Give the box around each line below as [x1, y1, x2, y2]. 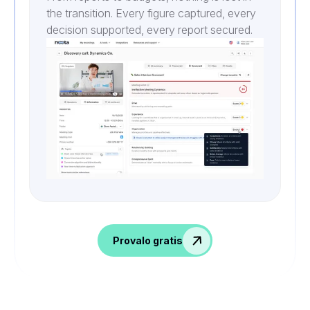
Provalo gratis [112, 234, 183, 246]
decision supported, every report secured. [46, 23, 253, 37]
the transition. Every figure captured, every [46, 6, 256, 21]
